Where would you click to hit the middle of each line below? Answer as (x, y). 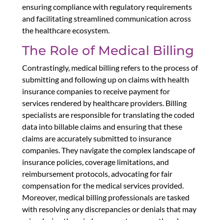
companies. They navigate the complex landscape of (108, 150)
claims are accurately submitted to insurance (96, 138)
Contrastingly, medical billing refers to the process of (110, 68)
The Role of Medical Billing (108, 51)
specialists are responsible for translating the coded (108, 115)
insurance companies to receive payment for (96, 91)
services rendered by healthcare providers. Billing (104, 103)
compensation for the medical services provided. (103, 186)
